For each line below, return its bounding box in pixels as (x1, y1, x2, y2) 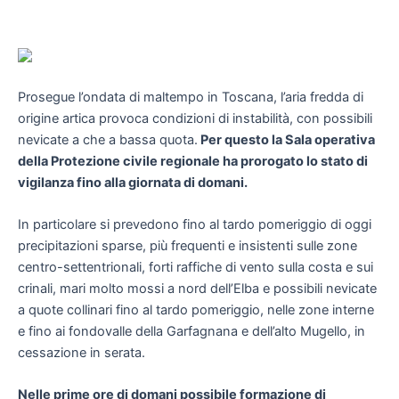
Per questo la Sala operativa (198, 131, 375, 148)
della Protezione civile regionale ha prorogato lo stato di (18, 152, 368, 169)
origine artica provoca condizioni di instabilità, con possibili (18, 110, 372, 126)
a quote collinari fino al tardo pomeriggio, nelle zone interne (18, 302, 374, 319)
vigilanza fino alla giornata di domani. (18, 174, 250, 191)
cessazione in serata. (18, 345, 145, 362)
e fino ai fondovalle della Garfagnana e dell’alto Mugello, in (18, 323, 365, 340)
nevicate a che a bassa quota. (18, 131, 198, 148)
